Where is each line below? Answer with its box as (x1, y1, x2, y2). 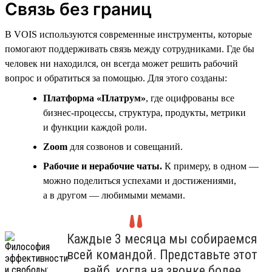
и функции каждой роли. (43, 121, 147, 132)
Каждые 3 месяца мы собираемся (66, 231, 257, 246)
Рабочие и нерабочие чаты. (43, 160, 162, 171)
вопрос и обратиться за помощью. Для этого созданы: (5, 72, 227, 83)
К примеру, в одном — (162, 160, 259, 171)
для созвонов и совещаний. (67, 141, 183, 152)
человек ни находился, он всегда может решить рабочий (5, 58, 238, 69)
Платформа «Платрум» (43, 92, 146, 103)
